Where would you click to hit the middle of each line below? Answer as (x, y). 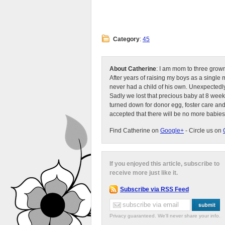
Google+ (172, 131)
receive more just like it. (144, 173)
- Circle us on (203, 131)
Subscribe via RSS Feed (154, 189)
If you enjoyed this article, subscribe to (164, 164)
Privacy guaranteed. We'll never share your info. (165, 216)
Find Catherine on (135, 131)
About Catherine (133, 69)
